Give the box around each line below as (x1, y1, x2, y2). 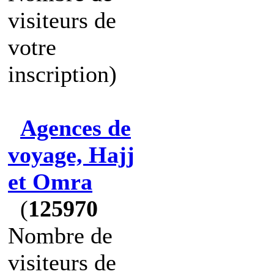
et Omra (8, 169, 92, 194)
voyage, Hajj (8, 142, 135, 168)
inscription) (8, 61, 117, 87)
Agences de (20, 115, 131, 141)
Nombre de (8, 223, 113, 248)
